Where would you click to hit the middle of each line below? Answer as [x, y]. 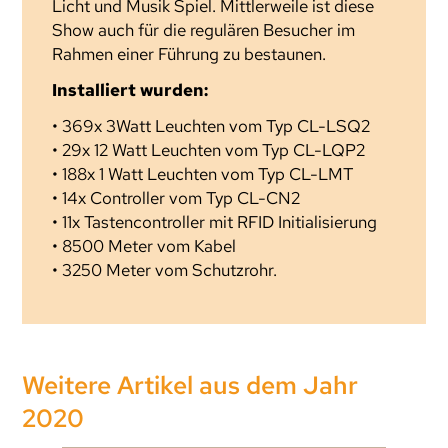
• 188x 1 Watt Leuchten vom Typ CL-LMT [203, 174]
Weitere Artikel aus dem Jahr [190, 386]
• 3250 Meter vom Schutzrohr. [165, 270]
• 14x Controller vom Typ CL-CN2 [176, 198]
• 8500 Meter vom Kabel [144, 246]
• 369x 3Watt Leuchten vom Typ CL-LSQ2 [211, 126]
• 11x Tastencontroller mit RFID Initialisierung [215, 222]
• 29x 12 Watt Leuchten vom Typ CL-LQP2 [209, 150]
